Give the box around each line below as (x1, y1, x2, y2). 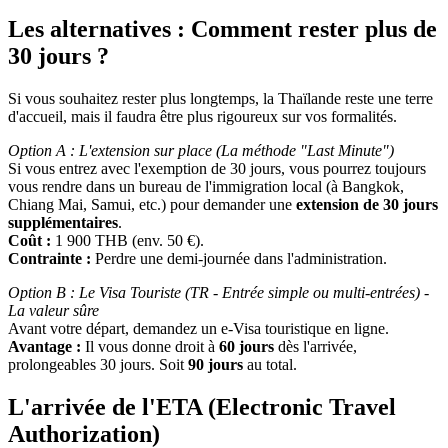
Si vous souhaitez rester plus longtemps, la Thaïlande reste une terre (8, 90, 433, 108)
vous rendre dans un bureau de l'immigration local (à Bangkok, (8, 178, 404, 196)
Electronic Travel (216, 393, 396, 420)
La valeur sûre (8, 302, 99, 320)
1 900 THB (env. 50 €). (51, 232, 204, 250)
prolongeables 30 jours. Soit (8, 356, 188, 374)
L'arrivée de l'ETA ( (8, 393, 216, 420)
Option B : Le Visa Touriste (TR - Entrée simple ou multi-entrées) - (8, 284, 429, 302)
